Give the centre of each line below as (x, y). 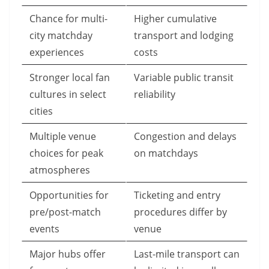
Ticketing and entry (177, 195)
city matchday (61, 36)
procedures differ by (180, 212)
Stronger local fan (70, 78)
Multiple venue (63, 137)
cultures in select (68, 95)
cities (41, 111)
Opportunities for (69, 195)
